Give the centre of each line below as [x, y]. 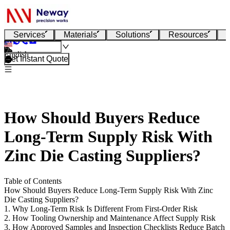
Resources [188, 35]
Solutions [133, 35]
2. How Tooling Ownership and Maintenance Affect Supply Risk [110, 218]
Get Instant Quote [37, 59]
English [16, 54]
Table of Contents [33, 181]
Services [29, 35]
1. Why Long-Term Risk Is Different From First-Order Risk [101, 208]
